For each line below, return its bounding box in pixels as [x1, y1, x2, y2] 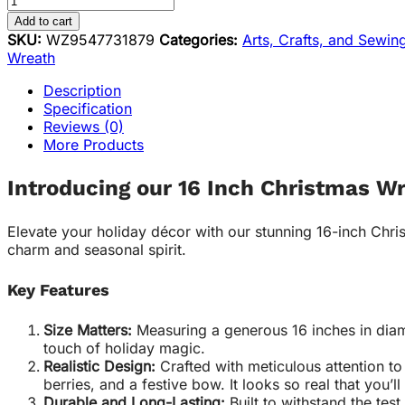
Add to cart [14, 14, 72, 29]
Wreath [7, 49, 55, 68]
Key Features [7, 280, 109, 300]
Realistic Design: [43, 357, 155, 376]
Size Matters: [43, 321, 132, 340]
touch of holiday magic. [43, 339, 205, 358]
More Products [43, 136, 144, 155]
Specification [43, 99, 132, 118]
